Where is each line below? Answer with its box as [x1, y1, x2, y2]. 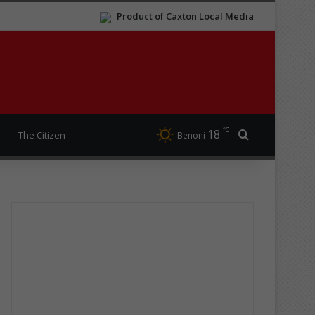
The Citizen [18, 128, 65, 141]
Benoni [177, 129, 205, 141]
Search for [248, 127, 304, 143]
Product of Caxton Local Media [117, 10, 254, 22]
